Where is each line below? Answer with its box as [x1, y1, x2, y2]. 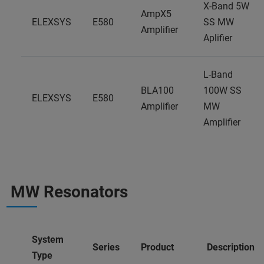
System [32, 234, 64, 245]
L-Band [203, 69, 233, 80]
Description [207, 242, 255, 253]
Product [141, 242, 174, 253]
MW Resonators [11, 182, 128, 202]
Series [93, 242, 120, 253]
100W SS [203, 85, 242, 96]
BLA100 [141, 85, 174, 96]
